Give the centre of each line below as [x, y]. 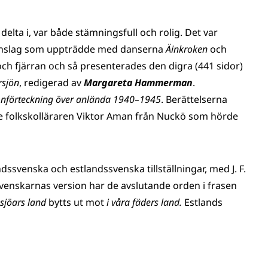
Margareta [108, 83]
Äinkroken [187, 49]
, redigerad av [51, 83]
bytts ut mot [76, 202]
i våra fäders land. [144, 202]
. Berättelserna [194, 99]
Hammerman [164, 83]
